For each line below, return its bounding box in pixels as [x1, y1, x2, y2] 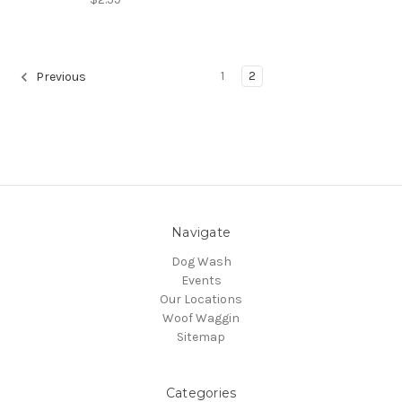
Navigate [171, 223, 231, 240]
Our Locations [160, 291, 242, 307]
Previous [33, 69, 86, 85]
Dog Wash [170, 253, 232, 269]
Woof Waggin [162, 310, 240, 326]
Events [180, 272, 222, 288]
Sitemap [177, 328, 225, 345]
